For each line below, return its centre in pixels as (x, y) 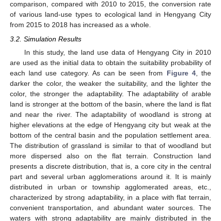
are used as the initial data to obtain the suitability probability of (110, 62)
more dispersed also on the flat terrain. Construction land (110, 156)
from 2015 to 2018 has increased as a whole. (80, 25)
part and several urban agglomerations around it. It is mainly (110, 176)
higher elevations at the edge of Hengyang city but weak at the (110, 125)
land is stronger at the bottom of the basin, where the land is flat (110, 104)
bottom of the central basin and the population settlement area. (110, 135)
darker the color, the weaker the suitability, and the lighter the (110, 83)
